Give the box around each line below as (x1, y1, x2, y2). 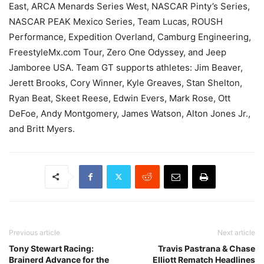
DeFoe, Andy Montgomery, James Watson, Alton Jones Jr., (9, 107, 250, 119)
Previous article (9, 227, 60, 237)
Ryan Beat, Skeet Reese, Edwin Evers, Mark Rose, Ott (9, 92, 230, 104)
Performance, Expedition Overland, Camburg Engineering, (9, 31, 251, 42)
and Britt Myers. (9, 123, 75, 134)
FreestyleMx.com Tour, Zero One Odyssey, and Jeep (9, 46, 226, 58)
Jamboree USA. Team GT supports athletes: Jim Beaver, (9, 61, 243, 73)
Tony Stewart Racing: (9, 243, 94, 253)
